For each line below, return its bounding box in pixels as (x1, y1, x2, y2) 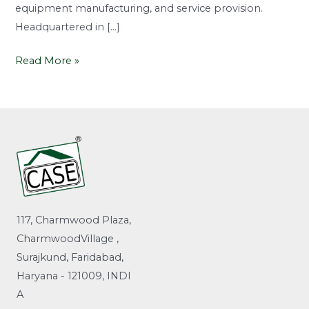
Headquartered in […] (15, 21, 121, 34)
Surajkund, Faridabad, (17, 250, 123, 263)
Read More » (15, 54, 80, 67)
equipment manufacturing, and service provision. (15, 2, 263, 15)
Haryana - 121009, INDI (17, 269, 131, 282)
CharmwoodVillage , (17, 232, 119, 245)
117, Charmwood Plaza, (17, 213, 131, 226)
